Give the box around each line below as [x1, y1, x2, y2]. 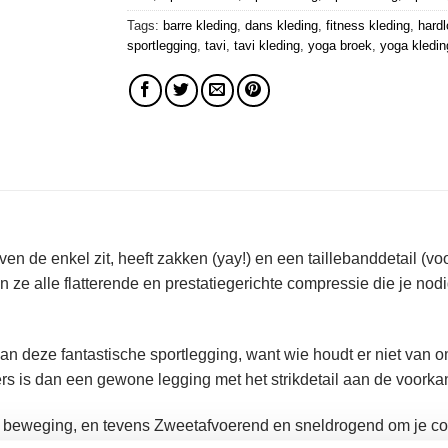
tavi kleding [234, 38, 300, 54]
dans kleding [245, 18, 318, 34]
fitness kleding [326, 18, 410, 34]
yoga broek [308, 38, 372, 54]
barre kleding [163, 18, 237, 34]
